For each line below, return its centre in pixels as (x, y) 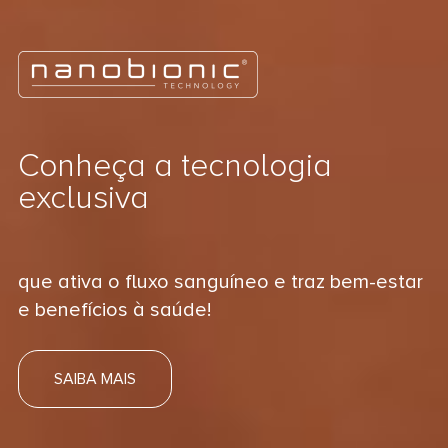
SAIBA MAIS (94, 379)
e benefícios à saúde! (114, 310)
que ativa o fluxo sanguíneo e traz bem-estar (220, 282)
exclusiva (83, 199)
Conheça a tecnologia (174, 167)
